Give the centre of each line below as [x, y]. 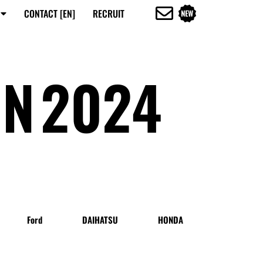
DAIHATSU [100, 220]
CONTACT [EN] [50, 14]
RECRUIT [109, 14]
